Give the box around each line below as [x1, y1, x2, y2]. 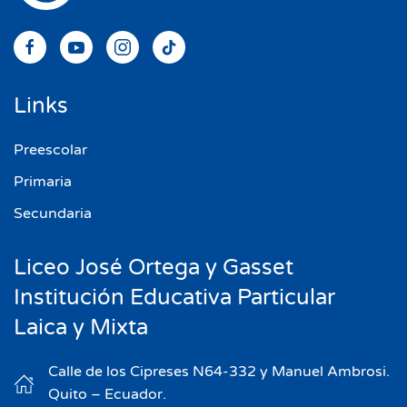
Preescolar [14, 141, 87, 160]
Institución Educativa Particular [14, 284, 335, 312]
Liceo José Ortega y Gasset [14, 254, 293, 282]
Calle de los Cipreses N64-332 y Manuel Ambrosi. [48, 362, 390, 382]
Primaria [14, 173, 72, 192]
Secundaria [14, 204, 92, 223]
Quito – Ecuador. [48, 385, 166, 404]
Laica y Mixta [14, 314, 148, 342]
